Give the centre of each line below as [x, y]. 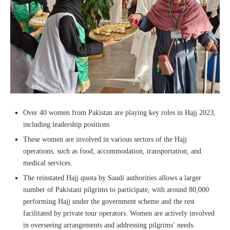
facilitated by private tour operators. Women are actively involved [119, 213]
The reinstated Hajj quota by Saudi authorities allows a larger [112, 178]
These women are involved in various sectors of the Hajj [105, 139]
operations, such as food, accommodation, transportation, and [112, 151]
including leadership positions [66, 124]
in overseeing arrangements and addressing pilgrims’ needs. [109, 225]
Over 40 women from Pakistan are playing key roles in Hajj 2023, [119, 113]
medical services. [48, 163]
